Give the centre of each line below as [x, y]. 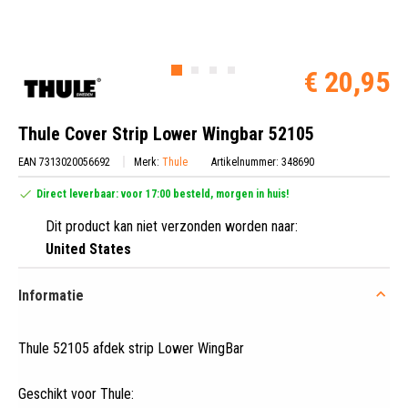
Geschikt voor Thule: [76, 393]
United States [88, 249]
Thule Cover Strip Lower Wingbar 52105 [166, 133]
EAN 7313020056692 [64, 162]
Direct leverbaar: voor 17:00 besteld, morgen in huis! [163, 194]
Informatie [51, 295]
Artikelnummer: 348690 [263, 162]
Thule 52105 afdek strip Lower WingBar [131, 348]
